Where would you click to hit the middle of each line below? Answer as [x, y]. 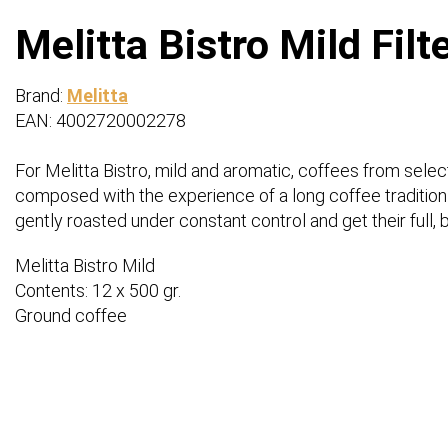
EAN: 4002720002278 [100, 121]
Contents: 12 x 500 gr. [98, 291]
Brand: [41, 96]
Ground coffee [71, 316]
